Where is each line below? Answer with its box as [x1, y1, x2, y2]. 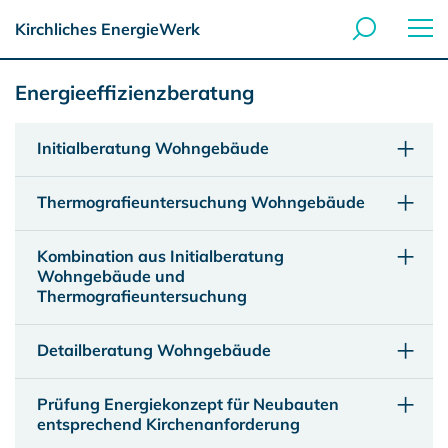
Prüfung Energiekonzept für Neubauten [37, 394, 339, 414]
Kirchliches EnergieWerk [15, 19, 200, 39]
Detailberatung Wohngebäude [37, 340, 271, 360]
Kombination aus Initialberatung [37, 246, 284, 266]
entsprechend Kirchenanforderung [37, 414, 300, 434]
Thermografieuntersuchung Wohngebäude [37, 192, 365, 212]
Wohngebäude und [37, 266, 185, 286]
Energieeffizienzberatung [15, 80, 254, 105]
